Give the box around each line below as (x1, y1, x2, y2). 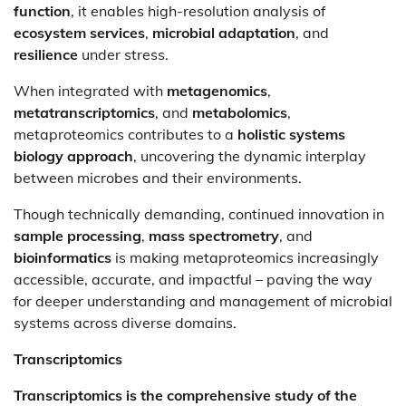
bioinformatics (14, 247, 111, 266)
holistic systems (237, 124, 345, 143)
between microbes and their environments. (14, 168, 302, 187)
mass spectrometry (149, 226, 279, 245)
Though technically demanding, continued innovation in (14, 204, 384, 223)
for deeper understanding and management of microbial (14, 291, 392, 310)
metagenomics (167, 81, 267, 100)
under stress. (78, 44, 169, 63)
